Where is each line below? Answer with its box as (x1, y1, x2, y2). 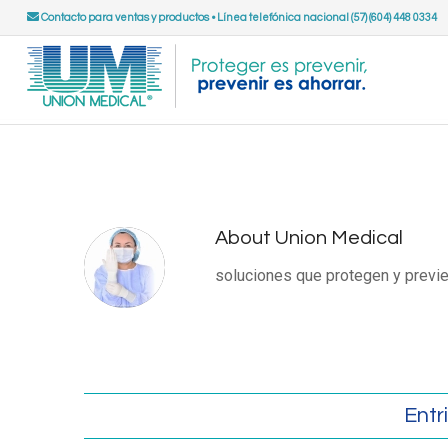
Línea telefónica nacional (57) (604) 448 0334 (216, 12, 437, 23)
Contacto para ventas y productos (38, 12, 209, 23)
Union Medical (274, 228, 403, 248)
